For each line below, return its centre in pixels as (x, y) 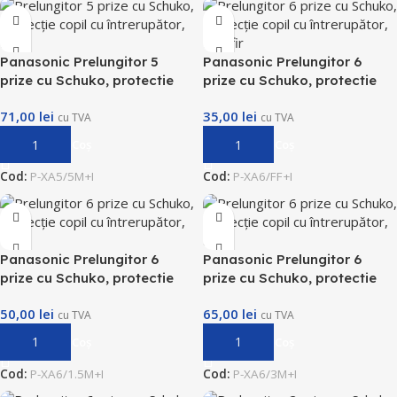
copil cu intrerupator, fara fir (297, 99)
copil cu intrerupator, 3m (284, 296)
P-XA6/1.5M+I (67, 374)
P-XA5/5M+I (62, 177)
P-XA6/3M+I (265, 374)
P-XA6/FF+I (263, 177)
